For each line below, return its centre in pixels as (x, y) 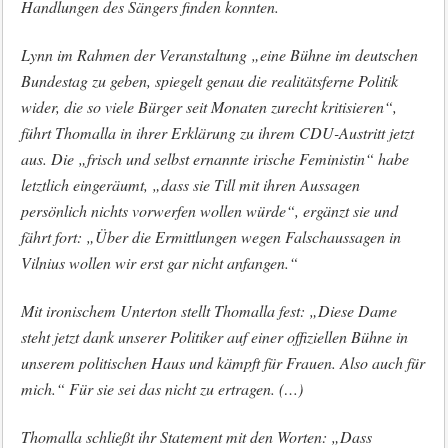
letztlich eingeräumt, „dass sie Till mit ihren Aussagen (190, 184)
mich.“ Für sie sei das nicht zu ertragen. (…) (161, 388)
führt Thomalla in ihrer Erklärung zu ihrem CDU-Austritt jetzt (217, 132)
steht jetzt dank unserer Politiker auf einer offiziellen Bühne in (214, 336)
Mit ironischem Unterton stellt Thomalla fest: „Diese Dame (208, 310)
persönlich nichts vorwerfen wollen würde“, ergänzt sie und (209, 210)
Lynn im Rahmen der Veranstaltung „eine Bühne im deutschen (219, 54)
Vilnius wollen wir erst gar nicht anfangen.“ (159, 262)
